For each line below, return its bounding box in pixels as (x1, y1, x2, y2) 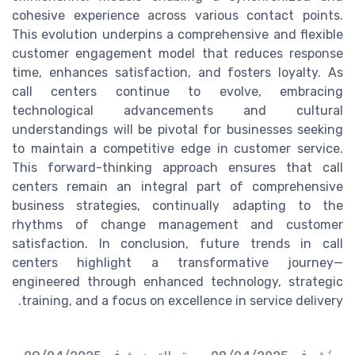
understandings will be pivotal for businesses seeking (12, 121, 343, 137)
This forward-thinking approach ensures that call (12, 159, 343, 175)
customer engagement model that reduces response (12, 45, 343, 61)
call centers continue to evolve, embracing (12, 83, 343, 99)
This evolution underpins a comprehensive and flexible (12, 26, 343, 42)
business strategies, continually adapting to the (12, 197, 343, 213)
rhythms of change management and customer (12, 216, 343, 232)
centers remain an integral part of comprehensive (12, 178, 343, 194)
